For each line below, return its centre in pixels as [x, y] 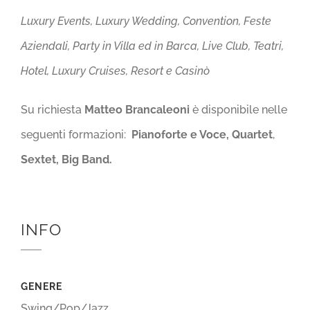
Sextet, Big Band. [66, 160]
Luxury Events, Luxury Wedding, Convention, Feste [146, 21]
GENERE [42, 287]
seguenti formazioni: [76, 135]
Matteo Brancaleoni [137, 110]
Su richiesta [53, 110]
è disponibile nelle [238, 110]
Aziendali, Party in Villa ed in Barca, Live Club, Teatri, [152, 46]
